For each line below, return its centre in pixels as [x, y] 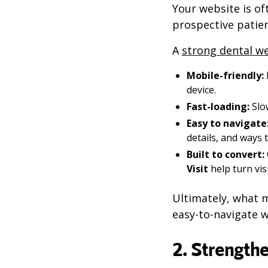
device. [201, 90]
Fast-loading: [218, 106]
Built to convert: [226, 154]
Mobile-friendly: [225, 75]
